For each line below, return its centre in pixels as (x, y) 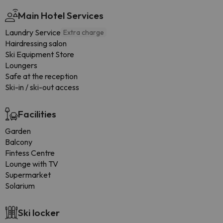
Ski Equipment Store (40, 54)
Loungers (21, 65)
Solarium (20, 186)
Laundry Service (33, 32)
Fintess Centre (30, 153)
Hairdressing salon (36, 43)
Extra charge (84, 32)
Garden (18, 131)
